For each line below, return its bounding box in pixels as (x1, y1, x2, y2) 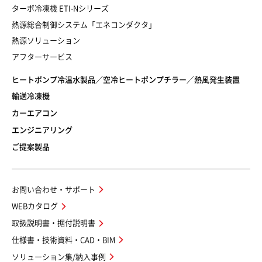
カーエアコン (12, 109, 57, 118)
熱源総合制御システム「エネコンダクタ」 (12, 20, 156, 29)
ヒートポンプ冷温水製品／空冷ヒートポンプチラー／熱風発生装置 (12, 75, 240, 84)
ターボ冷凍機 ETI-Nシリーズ (12, 4, 109, 12)
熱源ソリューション (12, 37, 80, 45)
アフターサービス (12, 53, 73, 61)
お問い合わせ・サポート (12, 185, 95, 194)
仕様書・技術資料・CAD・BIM (12, 236, 115, 244)
